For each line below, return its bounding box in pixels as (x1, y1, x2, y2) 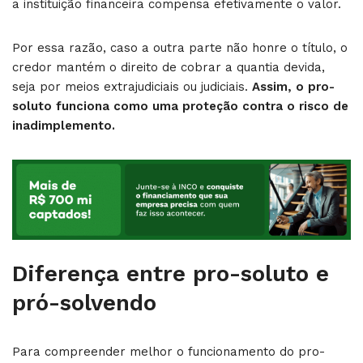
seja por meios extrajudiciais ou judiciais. (12, 79, 252, 94)
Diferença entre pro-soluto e (12, 259, 329, 287)
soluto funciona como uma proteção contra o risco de (12, 99, 348, 113)
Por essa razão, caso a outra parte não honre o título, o (12, 41, 348, 55)
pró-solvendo (12, 288, 156, 316)
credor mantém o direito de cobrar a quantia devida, (12, 60, 325, 75)
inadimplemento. (12, 118, 115, 133)
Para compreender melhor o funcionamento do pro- (12, 344, 325, 359)
